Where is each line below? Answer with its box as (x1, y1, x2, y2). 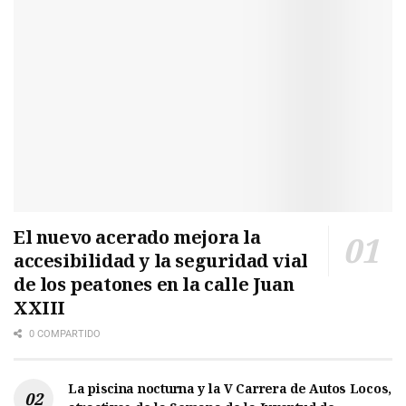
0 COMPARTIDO (26, 327, 101, 340)
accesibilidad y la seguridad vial (14, 247, 308, 273)
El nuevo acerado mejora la (14, 224, 261, 249)
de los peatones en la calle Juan (14, 271, 295, 296)
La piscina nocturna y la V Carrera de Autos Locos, (68, 379, 392, 397)
